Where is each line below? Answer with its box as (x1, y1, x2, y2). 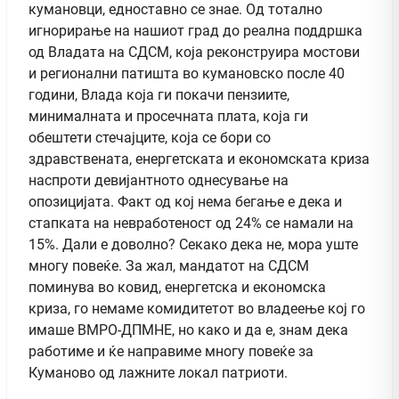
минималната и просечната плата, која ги (28, 107, 308, 125)
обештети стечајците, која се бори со (28, 128, 271, 146)
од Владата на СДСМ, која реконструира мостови (28, 43, 360, 61)
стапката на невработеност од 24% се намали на (28, 214, 354, 232)
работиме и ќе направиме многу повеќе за (28, 342, 313, 360)
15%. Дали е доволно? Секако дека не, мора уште (28, 235, 358, 253)
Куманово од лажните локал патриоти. (28, 363, 288, 381)
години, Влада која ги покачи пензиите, (28, 85, 289, 103)
